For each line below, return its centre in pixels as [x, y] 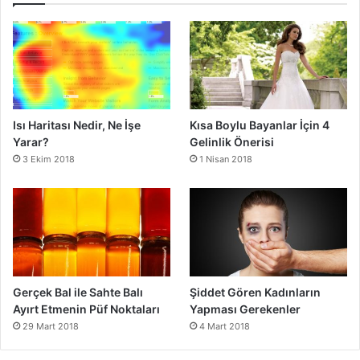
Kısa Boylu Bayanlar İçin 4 [260, 125]
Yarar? [31, 142]
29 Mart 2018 [51, 327]
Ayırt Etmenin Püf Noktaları [86, 309]
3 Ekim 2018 [49, 160]
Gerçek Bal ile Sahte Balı [78, 292]
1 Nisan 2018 [226, 160]
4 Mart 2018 [225, 327]
